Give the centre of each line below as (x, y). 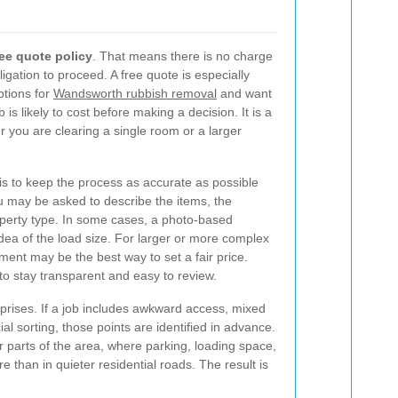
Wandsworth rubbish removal (135, 93)
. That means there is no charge (183, 56)
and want (244, 93)
